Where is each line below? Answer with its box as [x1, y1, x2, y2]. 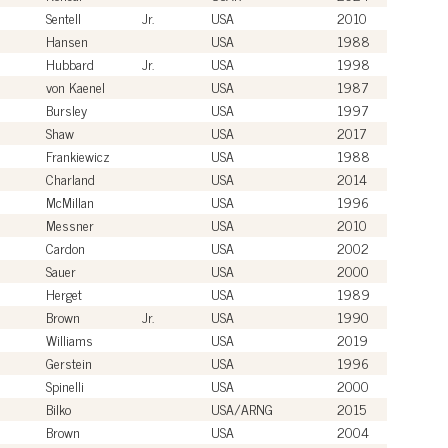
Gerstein [46, 350, 92, 374]
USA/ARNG [211, 396, 273, 420]
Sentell [46, 5, 81, 29]
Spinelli [46, 373, 84, 397]
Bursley [46, 97, 87, 121]
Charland [46, 166, 95, 190]
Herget [46, 281, 82, 305]
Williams [46, 327, 93, 351]
